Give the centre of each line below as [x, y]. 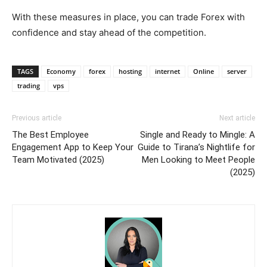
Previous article [37, 118]
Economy [61, 72]
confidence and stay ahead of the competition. [109, 33]
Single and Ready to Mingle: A [198, 135]
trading [29, 86]
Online [204, 72]
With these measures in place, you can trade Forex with [128, 17]
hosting [130, 72]
